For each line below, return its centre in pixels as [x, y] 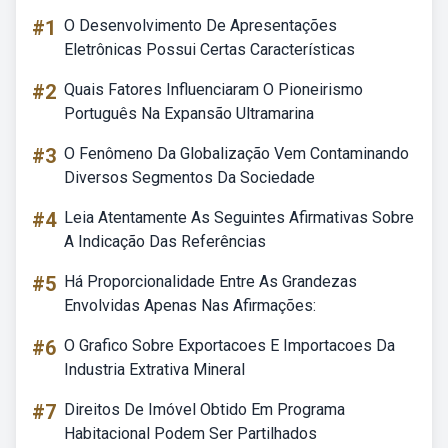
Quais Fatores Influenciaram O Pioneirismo [213, 89]
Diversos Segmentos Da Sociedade [189, 177]
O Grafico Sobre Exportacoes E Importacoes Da [229, 345]
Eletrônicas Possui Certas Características [209, 49]
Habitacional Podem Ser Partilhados [190, 433]
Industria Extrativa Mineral [154, 369]
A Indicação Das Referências [165, 241]
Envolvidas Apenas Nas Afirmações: [190, 305]
